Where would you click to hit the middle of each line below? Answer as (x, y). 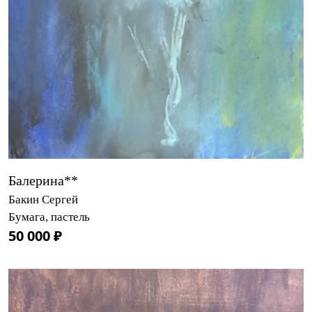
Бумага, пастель (49, 217)
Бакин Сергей (43, 199)
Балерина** (43, 180)
